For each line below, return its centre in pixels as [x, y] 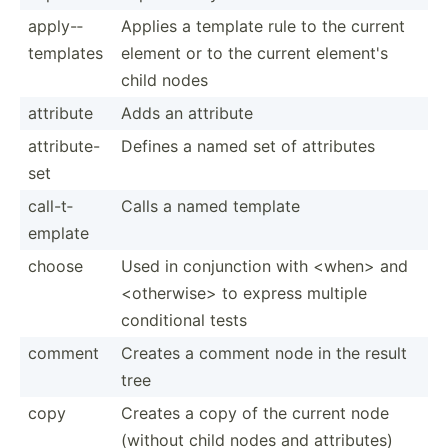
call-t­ [50, 205]
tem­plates [65, 52]
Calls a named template [210, 205]
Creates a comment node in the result [264, 352]
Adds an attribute [187, 112]
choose [55, 265]
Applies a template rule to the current [263, 25]
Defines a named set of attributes [248, 145]
